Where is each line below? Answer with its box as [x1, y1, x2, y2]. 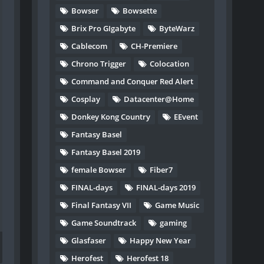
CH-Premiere [131, 41, 178, 51]
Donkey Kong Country [71, 111, 151, 122]
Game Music [155, 200, 200, 210]
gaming [160, 217, 187, 228]
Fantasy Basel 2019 [71, 147, 141, 157]
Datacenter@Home [124, 94, 194, 104]
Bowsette [123, 5, 157, 16]
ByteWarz [159, 23, 195, 34]
